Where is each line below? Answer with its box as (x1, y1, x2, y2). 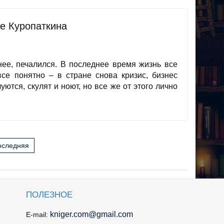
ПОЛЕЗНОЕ (26, 189, 72, 199)
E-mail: (26, 210, 50, 218)
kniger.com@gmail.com (50, 209, 133, 218)
